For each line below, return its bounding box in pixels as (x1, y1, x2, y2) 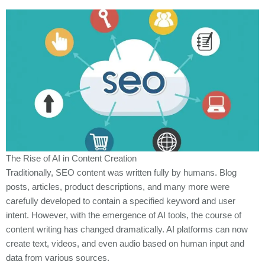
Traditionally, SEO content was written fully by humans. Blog (6, 168, 237, 178)
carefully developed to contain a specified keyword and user (6, 196, 235, 206)
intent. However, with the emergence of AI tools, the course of (6, 211, 241, 221)
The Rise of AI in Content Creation (6, 154, 137, 164)
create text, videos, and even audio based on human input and (6, 239, 244, 249)
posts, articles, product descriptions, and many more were (6, 182, 230, 192)
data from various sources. (6, 253, 109, 263)
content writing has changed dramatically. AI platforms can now (6, 225, 248, 235)
